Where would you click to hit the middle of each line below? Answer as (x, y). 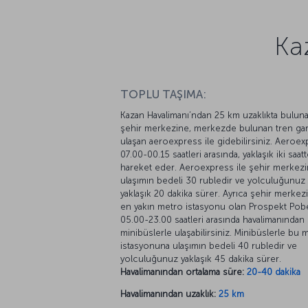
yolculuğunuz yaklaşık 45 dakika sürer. (201, 259)
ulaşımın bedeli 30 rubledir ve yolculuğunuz (213, 181)
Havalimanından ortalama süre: (182, 272)
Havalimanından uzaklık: (168, 294)
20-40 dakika (274, 272)
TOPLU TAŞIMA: (163, 95)
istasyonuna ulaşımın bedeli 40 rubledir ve (209, 246)
